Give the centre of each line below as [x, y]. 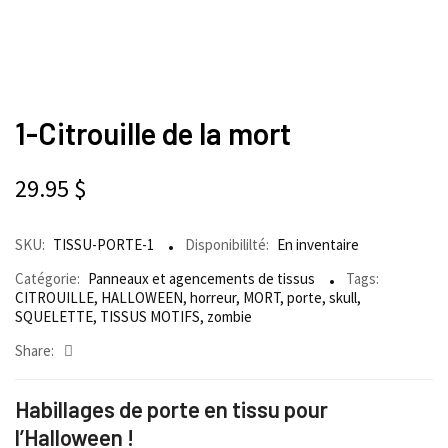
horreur [213, 298]
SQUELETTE [54, 317]
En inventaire [318, 245]
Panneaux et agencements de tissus [201, 279]
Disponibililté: [227, 245]
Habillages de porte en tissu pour [171, 409]
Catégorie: [47, 279]
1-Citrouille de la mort [153, 133]
